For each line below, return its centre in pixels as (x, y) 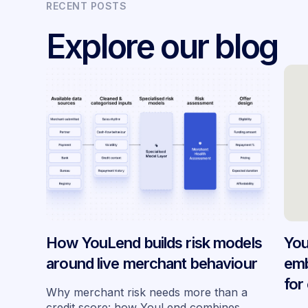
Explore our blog (162, 46)
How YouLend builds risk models (154, 242)
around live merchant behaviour (152, 263)
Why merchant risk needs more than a (147, 292)
